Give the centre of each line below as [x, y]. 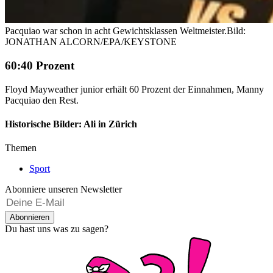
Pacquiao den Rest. [42, 100]
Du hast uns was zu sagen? [57, 229]
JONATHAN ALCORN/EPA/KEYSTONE [91, 42]
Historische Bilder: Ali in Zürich [71, 124]
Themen [21, 148]
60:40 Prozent [40, 65]
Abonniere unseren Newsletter [63, 190]
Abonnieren [30, 218]
